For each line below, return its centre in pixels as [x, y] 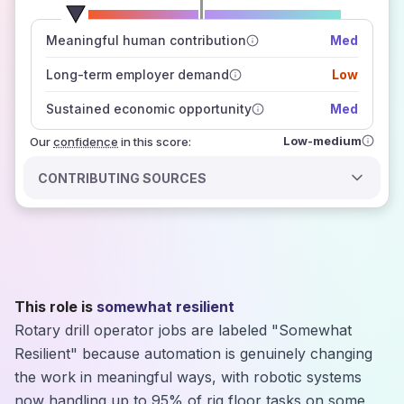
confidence [86, 142]
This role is [54, 307]
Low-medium [322, 140]
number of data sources [208, 22]
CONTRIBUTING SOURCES [123, 178]
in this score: [156, 142]
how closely [264, 41]
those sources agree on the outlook [157, 60]
